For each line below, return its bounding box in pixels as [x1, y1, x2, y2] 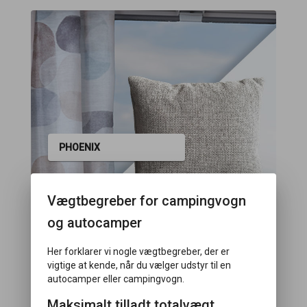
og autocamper [47, 214, 142, 231]
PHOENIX [59, 142, 101, 153]
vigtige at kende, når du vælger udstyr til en [47, 260, 231, 271]
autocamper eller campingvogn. [47, 273, 184, 284]
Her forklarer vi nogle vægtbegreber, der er [47, 246, 230, 257]
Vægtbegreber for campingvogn [47, 193, 246, 209]
